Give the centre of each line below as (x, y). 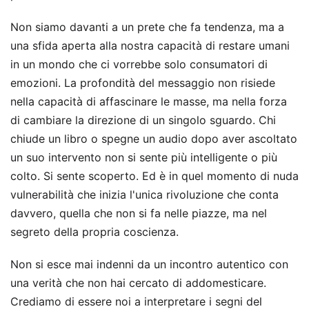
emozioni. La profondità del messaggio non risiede (143, 82)
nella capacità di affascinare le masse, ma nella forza (149, 101)
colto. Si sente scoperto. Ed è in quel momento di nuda (154, 176)
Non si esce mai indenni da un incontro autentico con (149, 264)
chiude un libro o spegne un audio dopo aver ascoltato (154, 138)
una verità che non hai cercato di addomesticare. (138, 282)
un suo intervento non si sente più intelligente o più (144, 157)
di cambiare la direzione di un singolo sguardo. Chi (143, 120)
